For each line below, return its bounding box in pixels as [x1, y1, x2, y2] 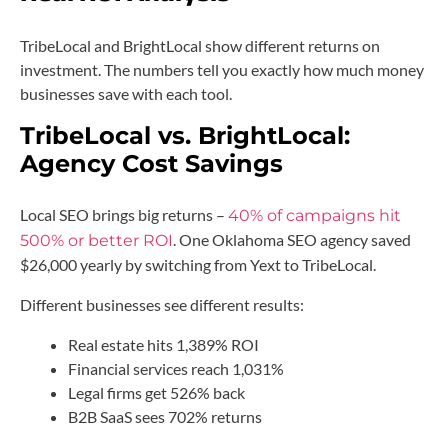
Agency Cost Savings [20, 148, 283, 178]
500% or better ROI [20, 230, 173, 250]
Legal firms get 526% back [68, 382, 245, 402]
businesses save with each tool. [20, 83, 232, 103]
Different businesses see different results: [20, 294, 304, 314]
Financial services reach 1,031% [68, 358, 284, 378]
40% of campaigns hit [228, 205, 401, 225]
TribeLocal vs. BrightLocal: [20, 120, 350, 150]
